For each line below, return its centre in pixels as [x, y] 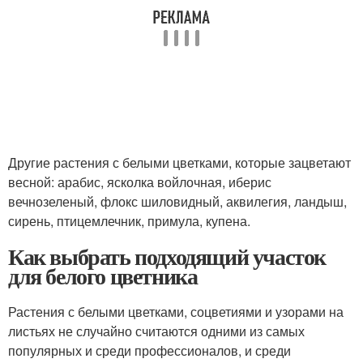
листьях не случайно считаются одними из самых [156, 331]
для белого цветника [103, 276]
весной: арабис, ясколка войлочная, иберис [140, 182]
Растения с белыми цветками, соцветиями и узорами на [176, 312]
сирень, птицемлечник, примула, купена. [129, 221]
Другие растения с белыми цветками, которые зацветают [179, 163]
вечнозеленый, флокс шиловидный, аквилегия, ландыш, [177, 202]
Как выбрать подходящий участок [167, 257]
